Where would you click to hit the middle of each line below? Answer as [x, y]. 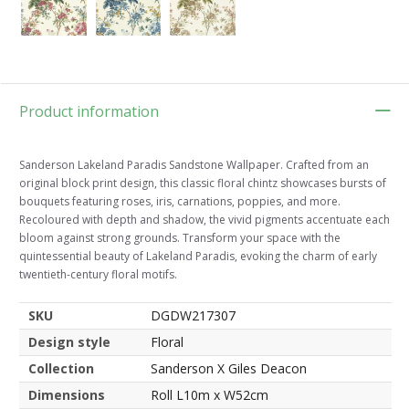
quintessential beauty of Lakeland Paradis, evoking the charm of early [198, 256]
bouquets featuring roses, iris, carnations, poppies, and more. [180, 201]
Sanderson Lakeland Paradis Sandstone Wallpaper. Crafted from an [194, 164]
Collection [61, 368]
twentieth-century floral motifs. [98, 274]
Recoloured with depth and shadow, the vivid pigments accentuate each [204, 219]
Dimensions [67, 394]
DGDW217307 [193, 315]
